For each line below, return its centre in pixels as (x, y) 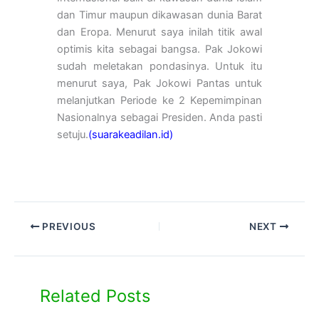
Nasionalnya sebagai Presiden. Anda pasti (159, 118)
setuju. (73, 135)
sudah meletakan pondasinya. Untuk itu (159, 67)
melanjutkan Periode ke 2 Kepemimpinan (159, 101)
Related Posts (95, 296)
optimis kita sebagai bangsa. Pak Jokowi (159, 49)
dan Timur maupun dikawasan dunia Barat (159, 15)
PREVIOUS (68, 227)
